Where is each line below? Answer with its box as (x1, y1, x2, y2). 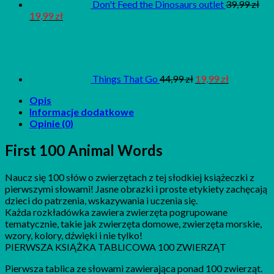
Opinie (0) (29, 117, 73, 130)
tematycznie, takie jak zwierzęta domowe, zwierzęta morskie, (5, 218, 262, 230)
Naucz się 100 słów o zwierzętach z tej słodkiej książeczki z (5, 171, 254, 183)
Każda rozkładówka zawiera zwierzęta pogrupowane (5, 206, 228, 218)
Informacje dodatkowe (29, 106, 134, 118)
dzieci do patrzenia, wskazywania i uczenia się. (5, 194, 198, 207)
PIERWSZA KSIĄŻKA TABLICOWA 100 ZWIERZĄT (5, 241, 226, 253)
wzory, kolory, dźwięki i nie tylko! (5, 229, 143, 242)
